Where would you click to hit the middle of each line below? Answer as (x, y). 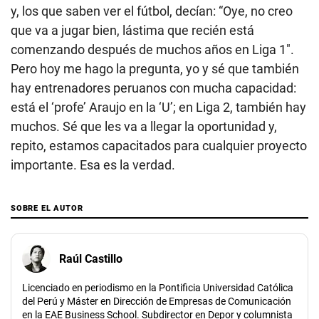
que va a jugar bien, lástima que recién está (132, 31)
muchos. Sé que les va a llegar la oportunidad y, (144, 127)
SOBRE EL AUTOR (47, 209)
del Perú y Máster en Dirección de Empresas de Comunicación (157, 302)
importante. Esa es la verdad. (93, 165)
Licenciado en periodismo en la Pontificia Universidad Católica (158, 288)
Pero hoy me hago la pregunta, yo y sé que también (155, 69)
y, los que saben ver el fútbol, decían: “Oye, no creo (152, 11)
